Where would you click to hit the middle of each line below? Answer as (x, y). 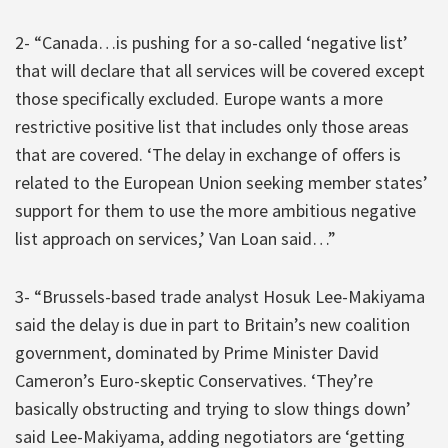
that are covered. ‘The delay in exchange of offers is (208, 154)
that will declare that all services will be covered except (220, 70)
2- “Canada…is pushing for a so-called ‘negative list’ (211, 42)
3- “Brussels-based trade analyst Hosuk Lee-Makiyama (220, 296)
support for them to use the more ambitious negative (215, 210)
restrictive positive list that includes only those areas (212, 126)
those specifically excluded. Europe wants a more (199, 98)
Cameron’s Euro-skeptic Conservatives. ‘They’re (194, 380)
